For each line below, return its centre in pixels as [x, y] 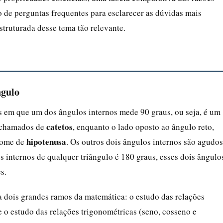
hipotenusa [46, 141]
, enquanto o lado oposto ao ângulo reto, [143, 126]
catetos [59, 126]
